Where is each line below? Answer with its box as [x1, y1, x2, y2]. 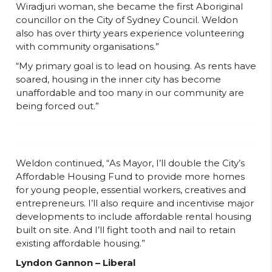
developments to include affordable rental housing [16, 211, 251, 222]
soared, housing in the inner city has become [16, 73, 221, 85]
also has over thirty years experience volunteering [16, 27, 244, 39]
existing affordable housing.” [16, 237, 145, 249]
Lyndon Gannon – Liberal [16, 257, 135, 268]
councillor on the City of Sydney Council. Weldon [16, 14, 238, 25]
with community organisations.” [16, 41, 159, 52]
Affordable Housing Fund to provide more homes [16, 171, 245, 182]
